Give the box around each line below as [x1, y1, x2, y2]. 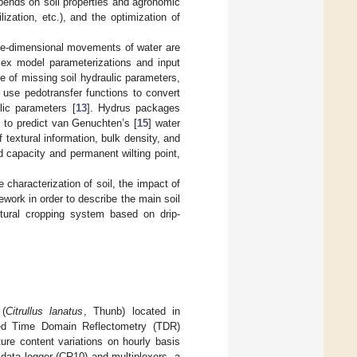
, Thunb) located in [83, 305, 181, 318]
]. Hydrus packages [86, 101, 181, 114]
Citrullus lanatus [5, 305, 84, 318]
